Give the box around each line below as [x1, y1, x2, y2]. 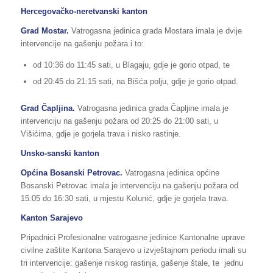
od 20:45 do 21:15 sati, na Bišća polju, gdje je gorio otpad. [32, 76, 238, 86]
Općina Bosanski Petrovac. [20, 168, 125, 177]
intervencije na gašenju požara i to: [20, 38, 144, 48]
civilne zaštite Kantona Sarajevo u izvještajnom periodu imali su [20, 246, 246, 255]
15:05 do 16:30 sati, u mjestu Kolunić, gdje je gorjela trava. [20, 193, 229, 203]
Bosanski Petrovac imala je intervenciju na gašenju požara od [20, 180, 238, 190]
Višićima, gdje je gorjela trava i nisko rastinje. [20, 129, 181, 138]
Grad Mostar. [20, 26, 71, 35]
